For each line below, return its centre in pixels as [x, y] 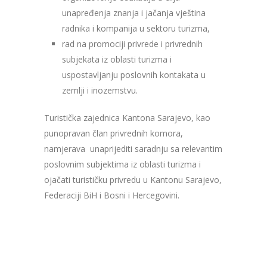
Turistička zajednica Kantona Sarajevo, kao [127, 117]
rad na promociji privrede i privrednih [132, 44]
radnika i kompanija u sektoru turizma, [136, 28]
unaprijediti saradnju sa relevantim [156, 148]
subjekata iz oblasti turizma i [117, 59]
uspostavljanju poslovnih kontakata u [134, 74]
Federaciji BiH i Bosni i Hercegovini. [112, 195]
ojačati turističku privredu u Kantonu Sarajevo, [133, 179]
